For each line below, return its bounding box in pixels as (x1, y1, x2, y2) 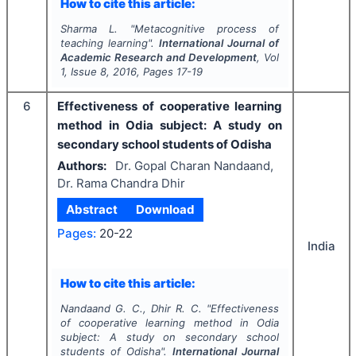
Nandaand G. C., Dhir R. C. (60, 302, 202, 315)
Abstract (66, 202, 118, 217)
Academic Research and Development (60, 51, 257, 64)
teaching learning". (60, 37, 159, 49)
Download (135, 202, 195, 217)
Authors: (57, 157, 106, 173)
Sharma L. (60, 22, 118, 35)
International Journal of (159, 37, 280, 49)
